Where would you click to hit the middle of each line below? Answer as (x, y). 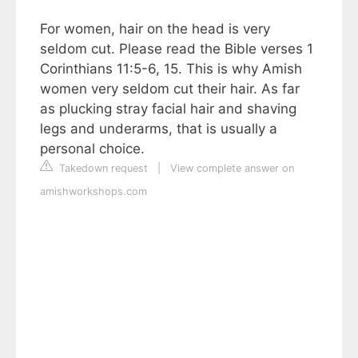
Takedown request (102, 168)
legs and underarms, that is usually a (159, 128)
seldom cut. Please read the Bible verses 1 (177, 48)
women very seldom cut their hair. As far (170, 88)
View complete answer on (232, 168)
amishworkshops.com (93, 191)
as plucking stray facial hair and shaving (168, 108)
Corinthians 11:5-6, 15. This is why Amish (171, 68)
